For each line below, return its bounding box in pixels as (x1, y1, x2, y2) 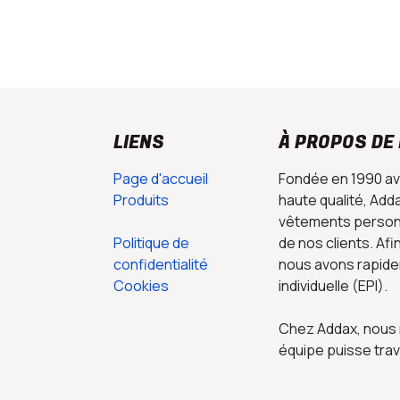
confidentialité (113, 254, 208, 274)
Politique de (113, 232, 189, 253)
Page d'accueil (113, 168, 208, 188)
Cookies (113, 275, 169, 296)
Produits (113, 189, 169, 210)
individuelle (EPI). (279, 275, 387, 296)
